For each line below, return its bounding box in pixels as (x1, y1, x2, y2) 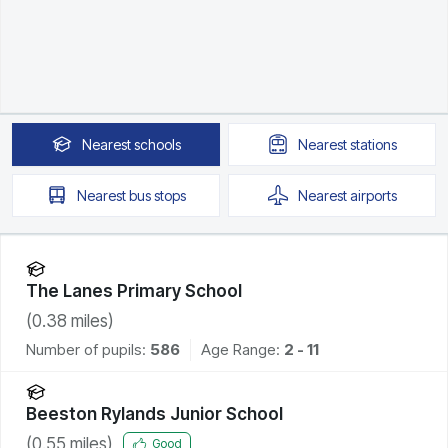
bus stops (128, 186, 186, 204)
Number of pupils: (26, 339, 146, 359)
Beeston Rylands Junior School (26, 403, 283, 424)
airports (349, 186, 397, 204)
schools (133, 135, 181, 153)
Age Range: (201, 339, 284, 359)
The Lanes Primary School (26, 280, 242, 301)
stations (349, 135, 397, 153)
